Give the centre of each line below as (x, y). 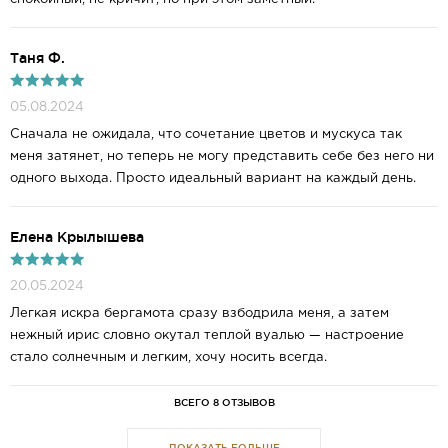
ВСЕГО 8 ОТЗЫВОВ (224, 403)
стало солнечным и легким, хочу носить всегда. (168, 358)
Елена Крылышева (77, 237)
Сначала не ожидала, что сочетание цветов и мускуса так (206, 135)
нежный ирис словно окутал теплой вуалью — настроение (207, 336)
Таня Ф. (37, 58)
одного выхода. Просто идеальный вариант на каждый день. (213, 179)
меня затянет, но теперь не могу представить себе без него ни (222, 157)
